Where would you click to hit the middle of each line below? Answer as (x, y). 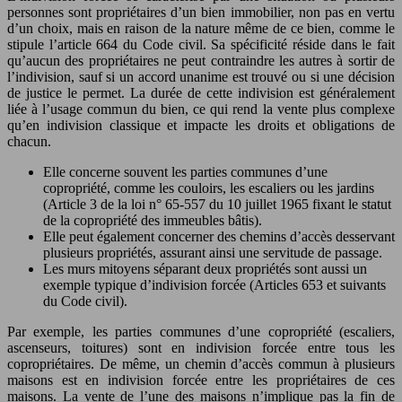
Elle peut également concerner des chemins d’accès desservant (219, 237)
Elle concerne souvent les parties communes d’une (185, 172)
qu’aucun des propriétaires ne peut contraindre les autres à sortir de (201, 61)
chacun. (29, 142)
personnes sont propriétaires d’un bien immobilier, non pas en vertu (201, 13)
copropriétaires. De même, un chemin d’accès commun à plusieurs (201, 364)
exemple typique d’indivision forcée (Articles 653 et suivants (214, 285)
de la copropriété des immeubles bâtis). (153, 221)
